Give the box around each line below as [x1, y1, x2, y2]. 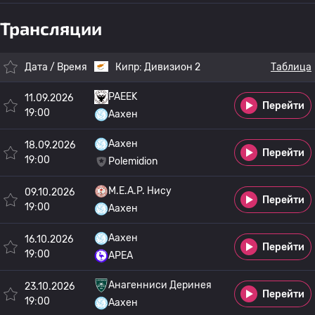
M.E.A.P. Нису [108, 185, 172, 197]
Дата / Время [25, 61, 87, 73]
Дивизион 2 [144, 61, 200, 73]
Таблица [271, 61, 311, 73]
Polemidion [108, 155, 157, 167]
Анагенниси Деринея [108, 279, 212, 291]
